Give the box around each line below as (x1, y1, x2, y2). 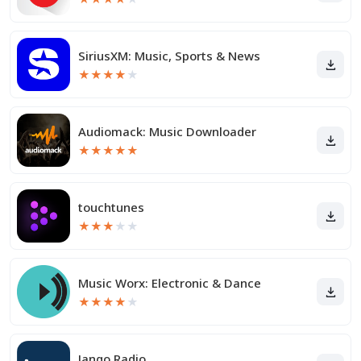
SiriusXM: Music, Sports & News (78, 48, 260, 64)
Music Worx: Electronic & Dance (78, 275, 261, 291)
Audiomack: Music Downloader (78, 123, 256, 139)
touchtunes (78, 199, 144, 215)
